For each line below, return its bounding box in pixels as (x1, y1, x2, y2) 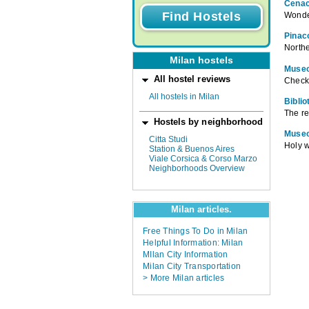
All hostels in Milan (149, 91, 219, 101)
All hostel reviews (153, 74, 230, 84)
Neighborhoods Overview (149, 163, 245, 173)
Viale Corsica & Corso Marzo (149, 153, 257, 163)
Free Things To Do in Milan (143, 226, 248, 237)
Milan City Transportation (143, 261, 241, 272)
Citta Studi (149, 134, 188, 144)
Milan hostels (170, 55, 233, 66)
